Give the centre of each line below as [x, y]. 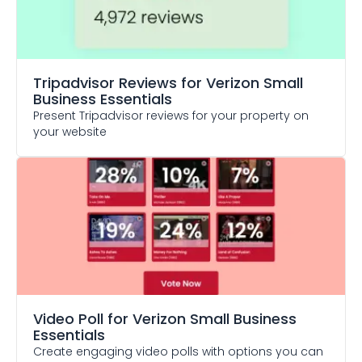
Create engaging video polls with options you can [178, 351]
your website [70, 132]
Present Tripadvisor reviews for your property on [171, 116]
